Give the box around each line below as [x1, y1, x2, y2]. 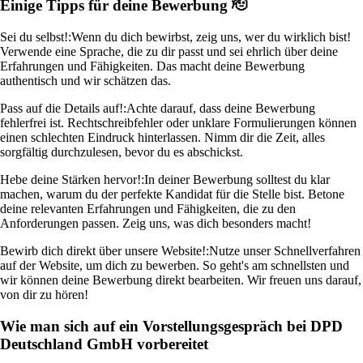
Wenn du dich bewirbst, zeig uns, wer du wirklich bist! [71, 30, 351, 45]
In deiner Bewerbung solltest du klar [144, 173, 330, 187]
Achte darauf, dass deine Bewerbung [126, 101, 315, 116]
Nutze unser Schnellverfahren [209, 244, 361, 258]
